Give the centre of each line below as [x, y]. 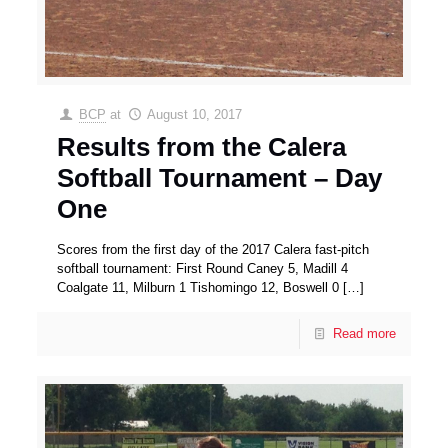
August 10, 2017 [194, 114]
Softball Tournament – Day [220, 177]
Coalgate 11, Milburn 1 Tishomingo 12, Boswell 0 [198, 287]
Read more [364, 333]
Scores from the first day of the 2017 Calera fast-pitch [213, 249]
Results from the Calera [202, 146]
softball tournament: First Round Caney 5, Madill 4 [203, 268]
